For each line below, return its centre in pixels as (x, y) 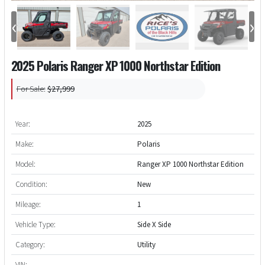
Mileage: (28, 204)
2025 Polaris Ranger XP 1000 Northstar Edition (115, 65)
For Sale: (31, 89)
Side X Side (154, 224)
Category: (30, 244)
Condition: (31, 184)
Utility (146, 244)
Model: (25, 164)
